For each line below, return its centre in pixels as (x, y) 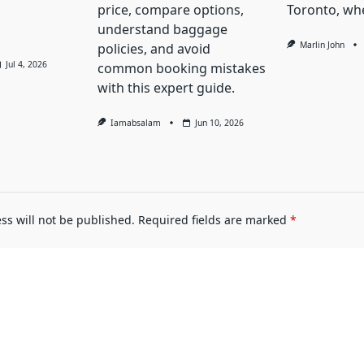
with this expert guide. (166, 88)
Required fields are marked (214, 220)
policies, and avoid (154, 49)
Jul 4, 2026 (27, 65)
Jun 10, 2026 (220, 123)
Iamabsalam (136, 123)
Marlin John (323, 45)
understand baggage (162, 30)
